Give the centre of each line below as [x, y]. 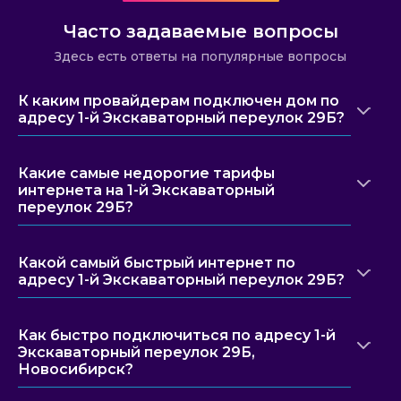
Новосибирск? [76, 369]
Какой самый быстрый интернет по [157, 263]
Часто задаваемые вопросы [200, 31]
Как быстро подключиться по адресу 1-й [177, 335]
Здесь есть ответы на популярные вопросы [200, 56]
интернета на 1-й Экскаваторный [146, 190]
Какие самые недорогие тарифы [146, 173]
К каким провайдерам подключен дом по [179, 101]
